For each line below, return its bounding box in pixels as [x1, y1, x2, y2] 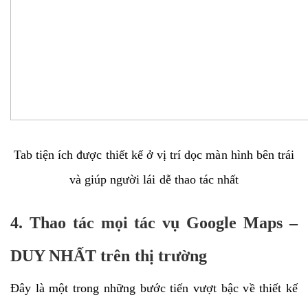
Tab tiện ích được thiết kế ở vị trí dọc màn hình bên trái [13, 147, 295, 162]
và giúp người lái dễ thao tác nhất [69, 172, 239, 186]
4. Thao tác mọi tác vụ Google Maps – [10, 213, 298, 232]
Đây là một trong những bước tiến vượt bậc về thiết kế [10, 280, 298, 295]
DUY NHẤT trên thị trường [10, 246, 207, 265]
